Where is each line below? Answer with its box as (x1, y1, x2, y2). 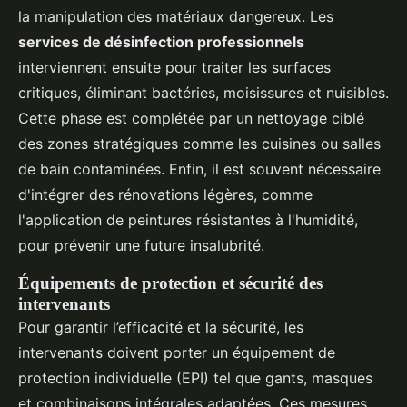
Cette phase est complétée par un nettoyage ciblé (18, 109, 364, 128)
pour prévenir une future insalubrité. (18, 236, 264, 255)
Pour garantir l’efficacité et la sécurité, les (18, 318, 303, 337)
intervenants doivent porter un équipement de (18, 343, 335, 362)
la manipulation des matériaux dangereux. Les (18, 7, 333, 26)
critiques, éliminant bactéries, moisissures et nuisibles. (18, 84, 389, 103)
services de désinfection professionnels (18, 33, 304, 52)
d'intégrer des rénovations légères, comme (18, 185, 313, 204)
